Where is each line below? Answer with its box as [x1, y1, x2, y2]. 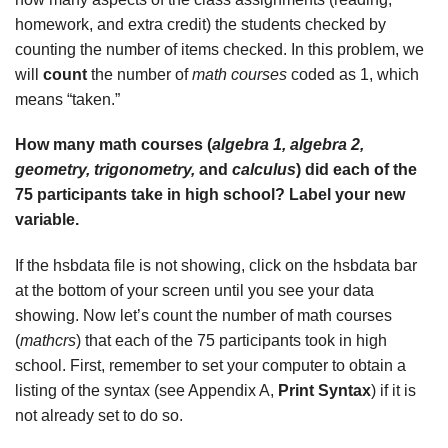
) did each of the [296, 161, 417, 179]
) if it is [371, 382, 416, 400]
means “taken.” [15, 90, 120, 108]
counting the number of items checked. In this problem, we [15, 40, 424, 58]
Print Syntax [278, 382, 371, 400]
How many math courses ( [15, 136, 212, 154]
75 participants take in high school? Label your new [15, 186, 405, 204]
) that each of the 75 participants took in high [76, 332, 387, 350]
